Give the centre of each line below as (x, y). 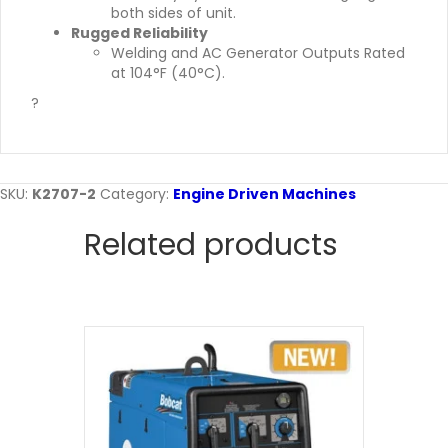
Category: (136, 194)
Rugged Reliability (139, 33)
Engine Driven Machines (264, 194)
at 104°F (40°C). (168, 73)
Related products (211, 245)
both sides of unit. (173, 13)
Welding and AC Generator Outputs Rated (258, 53)
